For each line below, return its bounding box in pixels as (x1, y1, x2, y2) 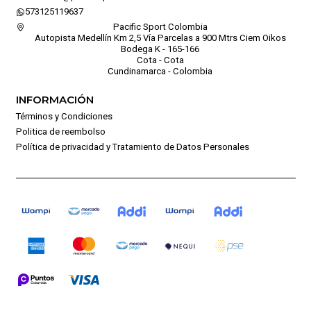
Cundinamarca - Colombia (108, 65, 212, 76)
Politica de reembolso (15, 126, 106, 137)
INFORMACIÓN (15, 93, 94, 106)
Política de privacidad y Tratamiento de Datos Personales (15, 141, 249, 152)
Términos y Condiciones (15, 110, 112, 121)
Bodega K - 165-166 (121, 43, 199, 54)
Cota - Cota (136, 54, 184, 65)
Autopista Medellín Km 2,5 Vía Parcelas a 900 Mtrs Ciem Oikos (34, 32, 286, 43)
